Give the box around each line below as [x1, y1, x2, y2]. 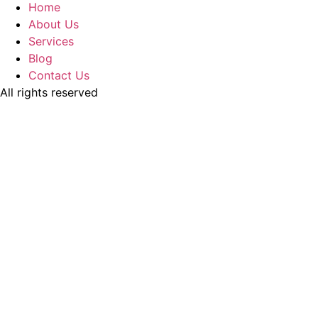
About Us [28, 17, 79, 32]
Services [28, 34, 74, 49]
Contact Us [28, 68, 89, 83]
